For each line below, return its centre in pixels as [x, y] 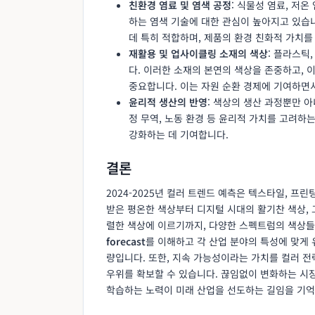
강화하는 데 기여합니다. [179, 134]
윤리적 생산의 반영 [168, 102]
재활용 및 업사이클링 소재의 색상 [198, 53]
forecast [126, 241]
